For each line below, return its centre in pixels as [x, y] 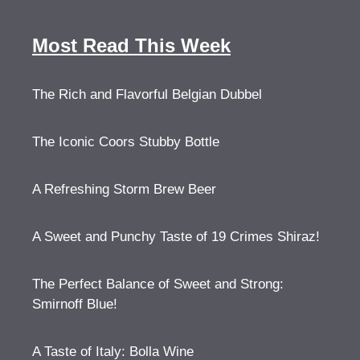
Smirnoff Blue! [75, 304]
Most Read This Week [131, 45]
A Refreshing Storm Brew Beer [124, 189]
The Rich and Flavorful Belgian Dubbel [147, 94]
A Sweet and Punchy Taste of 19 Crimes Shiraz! [176, 236]
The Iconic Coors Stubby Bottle [126, 141]
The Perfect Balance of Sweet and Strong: [158, 284]
